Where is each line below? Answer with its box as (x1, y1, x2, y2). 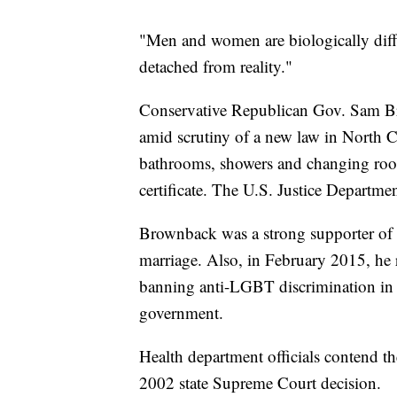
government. (139, 301, 223, 324)
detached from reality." (139, 55, 292, 78)
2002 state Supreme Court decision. (139, 371, 381, 394)
